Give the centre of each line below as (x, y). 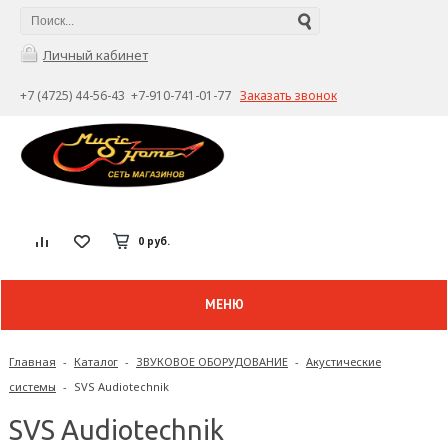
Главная (32, 361)
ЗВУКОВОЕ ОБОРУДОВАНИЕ (212, 361)
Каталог (96, 361)
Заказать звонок (288, 95)
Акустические (343, 361)
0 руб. (154, 240)
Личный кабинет (95, 55)
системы (32, 386)
